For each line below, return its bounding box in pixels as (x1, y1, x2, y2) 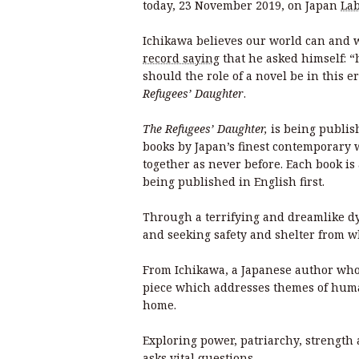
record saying (143, 50, 220, 67)
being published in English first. (143, 174, 328, 190)
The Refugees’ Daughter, (143, 121, 271, 137)
